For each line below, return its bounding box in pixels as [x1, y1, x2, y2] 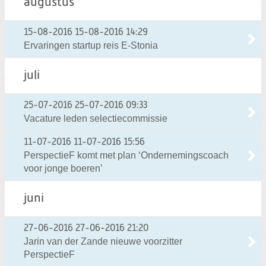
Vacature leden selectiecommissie [24, 113, 167, 123]
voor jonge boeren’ [24, 163, 103, 173]
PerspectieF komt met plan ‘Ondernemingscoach [24, 150, 229, 160]
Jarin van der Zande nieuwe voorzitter [24, 236, 182, 246]
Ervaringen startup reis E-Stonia [24, 40, 158, 50]
